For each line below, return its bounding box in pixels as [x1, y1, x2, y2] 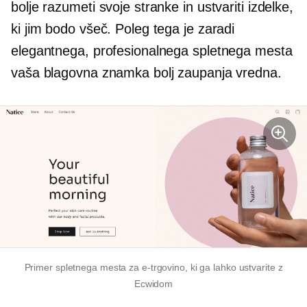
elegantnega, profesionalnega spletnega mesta [11, 43, 293, 59]
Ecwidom [134, 278, 173, 290]
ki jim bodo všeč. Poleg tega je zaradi [11, 21, 235, 37]
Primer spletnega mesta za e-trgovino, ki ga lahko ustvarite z [24, 262, 283, 273]
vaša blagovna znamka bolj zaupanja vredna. [11, 65, 282, 81]
